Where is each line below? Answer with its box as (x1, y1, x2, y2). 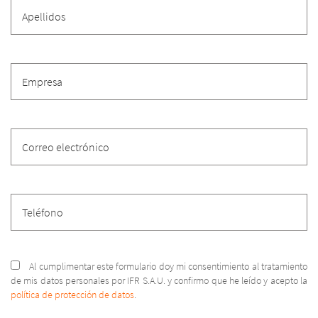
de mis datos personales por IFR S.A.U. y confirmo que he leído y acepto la (11, 274, 307, 287)
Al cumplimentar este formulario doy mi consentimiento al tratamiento (29, 260, 308, 273)
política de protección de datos (11, 288, 134, 302)
